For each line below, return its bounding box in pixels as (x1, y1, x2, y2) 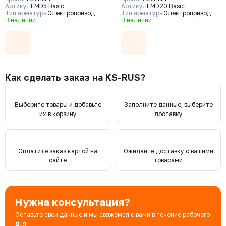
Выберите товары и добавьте (14, 101, 101, 108)
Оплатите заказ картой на (18, 147, 97, 155)
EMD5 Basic (31, 2, 64, 10)
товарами (154, 156, 183, 164)
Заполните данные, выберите (124, 101, 213, 108)
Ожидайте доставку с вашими (123, 147, 213, 155)
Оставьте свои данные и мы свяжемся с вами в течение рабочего (15, 211, 210, 218)
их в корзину (39, 110, 77, 118)
